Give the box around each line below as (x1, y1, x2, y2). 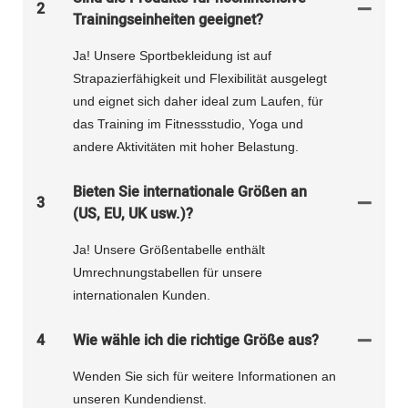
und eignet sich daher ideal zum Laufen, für (73, 94, 323, 109)
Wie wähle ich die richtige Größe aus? (73, 330, 319, 352)
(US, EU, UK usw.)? (73, 203, 193, 226)
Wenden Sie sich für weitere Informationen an (73, 369, 336, 384)
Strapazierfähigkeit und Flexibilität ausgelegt (73, 71, 327, 87)
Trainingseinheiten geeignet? (73, 9, 263, 32)
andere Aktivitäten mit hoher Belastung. (73, 139, 299, 155)
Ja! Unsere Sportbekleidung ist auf (73, 48, 271, 64)
